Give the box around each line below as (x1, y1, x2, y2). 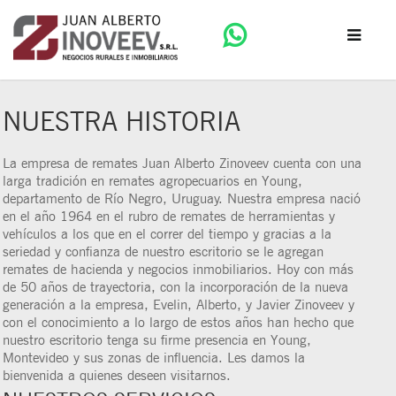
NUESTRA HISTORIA (3, 105, 240, 137)
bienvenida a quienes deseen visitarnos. (3, 367, 231, 384)
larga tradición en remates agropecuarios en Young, (3, 172, 302, 189)
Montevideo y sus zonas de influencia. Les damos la (3, 349, 305, 366)
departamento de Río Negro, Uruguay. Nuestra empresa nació (3, 190, 361, 207)
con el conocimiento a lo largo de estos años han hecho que (3, 314, 354, 331)
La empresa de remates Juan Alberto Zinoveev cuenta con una (3, 155, 362, 171)
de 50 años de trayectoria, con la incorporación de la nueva (3, 278, 348, 295)
